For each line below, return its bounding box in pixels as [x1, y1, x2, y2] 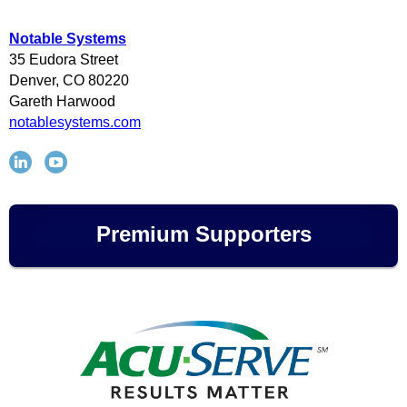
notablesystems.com [9, 114, 141, 131]
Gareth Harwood [9, 94, 115, 110]
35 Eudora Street [9, 52, 118, 68]
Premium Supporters [95, 222, 312, 247]
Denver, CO [9, 73, 88, 89]
